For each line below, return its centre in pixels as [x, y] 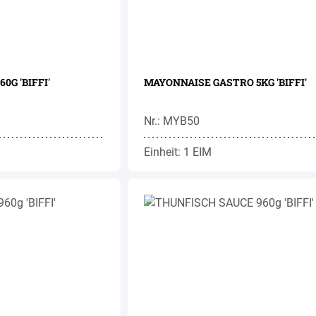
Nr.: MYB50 [171, 121]
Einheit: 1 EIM [177, 152]
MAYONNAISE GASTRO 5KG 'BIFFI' [225, 82]
